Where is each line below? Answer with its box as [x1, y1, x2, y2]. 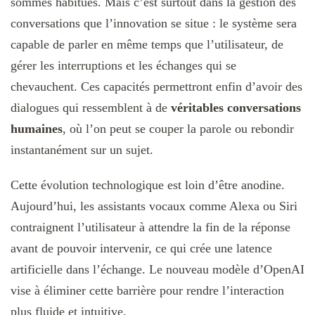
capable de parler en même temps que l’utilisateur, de [11, 37, 283, 51]
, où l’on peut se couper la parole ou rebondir [63, 121, 294, 136]
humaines [11, 121, 63, 136]
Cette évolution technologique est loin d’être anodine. [11, 177, 285, 192]
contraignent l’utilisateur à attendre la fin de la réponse [11, 219, 290, 234]
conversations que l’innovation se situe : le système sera [11, 15, 297, 30]
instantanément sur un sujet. [11, 142, 153, 157]
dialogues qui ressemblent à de [11, 100, 171, 115]
